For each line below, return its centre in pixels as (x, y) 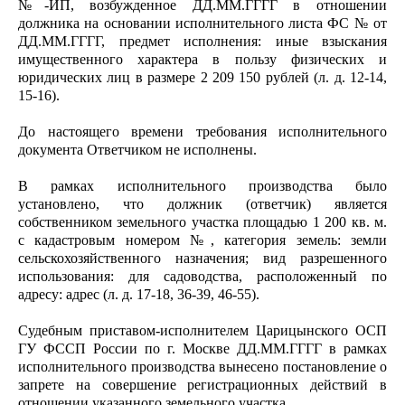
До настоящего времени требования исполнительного (202, 132)
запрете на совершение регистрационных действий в (202, 385)
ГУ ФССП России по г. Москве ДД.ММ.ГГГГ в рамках (202, 348)
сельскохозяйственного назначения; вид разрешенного (202, 258)
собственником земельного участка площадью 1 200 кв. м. (202, 222)
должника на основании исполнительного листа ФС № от (202, 23)
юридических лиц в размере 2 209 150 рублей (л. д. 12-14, (202, 77)
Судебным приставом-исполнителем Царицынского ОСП (202, 330)
